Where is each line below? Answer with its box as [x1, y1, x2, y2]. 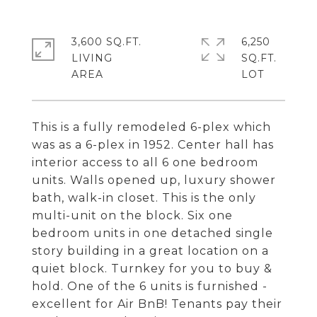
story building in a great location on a [32, 244, 269, 258]
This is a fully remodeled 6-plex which [32, 120, 271, 134]
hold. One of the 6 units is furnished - [32, 279, 267, 293]
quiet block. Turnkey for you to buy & [32, 262, 272, 275]
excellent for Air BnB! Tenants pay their [32, 297, 282, 311]
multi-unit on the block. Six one [32, 209, 233, 222]
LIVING [71, 52, 113, 64]
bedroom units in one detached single [32, 226, 273, 240]
